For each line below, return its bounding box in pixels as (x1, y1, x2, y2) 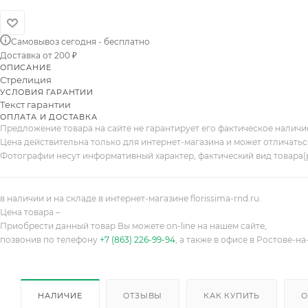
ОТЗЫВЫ (123, 290, 163, 300)
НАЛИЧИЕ (38, 290, 82, 300)
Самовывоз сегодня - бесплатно (11, 36, 150, 47)
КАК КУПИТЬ (203, 290, 261, 300)
